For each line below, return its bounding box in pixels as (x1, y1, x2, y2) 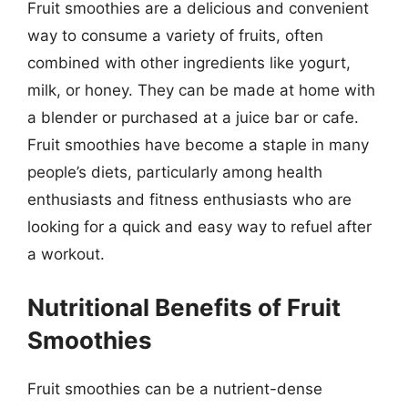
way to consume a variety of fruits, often (27, 26, 323, 45)
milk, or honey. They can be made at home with (27, 81, 375, 99)
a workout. (27, 245, 105, 263)
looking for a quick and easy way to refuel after (27, 218, 372, 236)
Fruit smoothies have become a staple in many (27, 136, 369, 154)
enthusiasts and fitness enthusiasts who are (27, 190, 352, 209)
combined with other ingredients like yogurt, (27, 54, 351, 72)
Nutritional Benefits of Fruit (27, 292, 341, 321)
